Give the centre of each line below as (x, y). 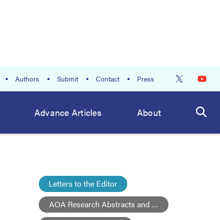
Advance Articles (68, 112)
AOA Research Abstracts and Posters (114, 204)
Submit (68, 79)
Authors (27, 79)
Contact (108, 79)
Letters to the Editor (83, 183)
